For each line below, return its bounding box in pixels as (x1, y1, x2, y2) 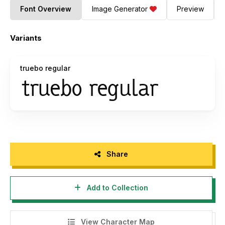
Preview (176, 5, 204, 14)
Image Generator (91, 5, 148, 14)
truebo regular (20, 63, 70, 72)
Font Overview (20, 5, 72, 14)
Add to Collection (84, 183, 148, 192)
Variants (10, 33, 42, 43)
